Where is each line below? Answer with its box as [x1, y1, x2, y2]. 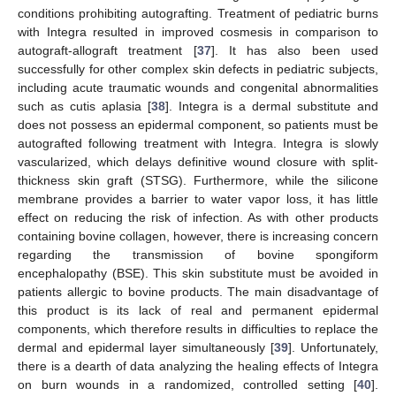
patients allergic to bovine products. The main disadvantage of [18, 284, 378, 299]
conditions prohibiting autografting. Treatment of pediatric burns [18, 5, 378, 20]
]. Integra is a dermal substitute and [164, 98, 379, 113]
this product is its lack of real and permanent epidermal [18, 302, 378, 317]
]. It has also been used [210, 42, 379, 57]
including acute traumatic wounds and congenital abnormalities [18, 80, 378, 95]
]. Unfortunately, [288, 339, 378, 354]
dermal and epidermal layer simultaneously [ [18, 339, 274, 354]
